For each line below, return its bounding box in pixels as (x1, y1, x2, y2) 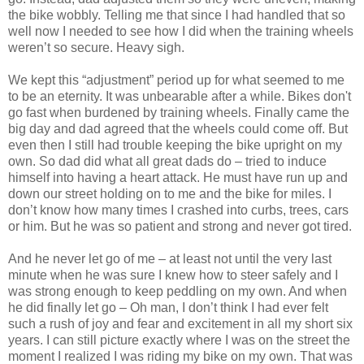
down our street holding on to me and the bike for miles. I (8, 186, 331, 201)
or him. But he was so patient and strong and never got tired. (8, 219, 352, 233)
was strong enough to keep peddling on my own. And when (8, 284, 347, 298)
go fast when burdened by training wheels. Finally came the (8, 105, 349, 119)
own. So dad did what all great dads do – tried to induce (8, 154, 327, 168)
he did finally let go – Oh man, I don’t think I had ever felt (8, 300, 328, 314)
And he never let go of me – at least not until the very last (8, 251, 331, 266)
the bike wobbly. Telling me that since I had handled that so (8, 7, 345, 22)
